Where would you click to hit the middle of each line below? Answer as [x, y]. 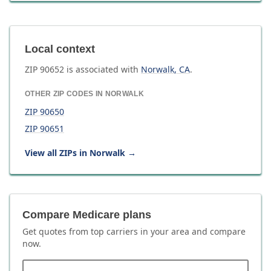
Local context [60, 49]
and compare [217, 231]
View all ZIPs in [57, 153]
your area [170, 231]
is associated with [101, 69]
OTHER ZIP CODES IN [65, 94]
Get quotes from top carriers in [87, 231]
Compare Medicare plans [87, 215]
